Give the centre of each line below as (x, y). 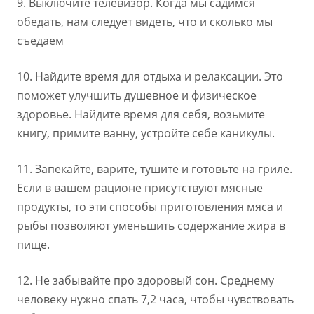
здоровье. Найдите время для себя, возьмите (141, 115)
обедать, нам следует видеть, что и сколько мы (145, 22)
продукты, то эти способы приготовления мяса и (150, 207)
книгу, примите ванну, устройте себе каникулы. (146, 134)
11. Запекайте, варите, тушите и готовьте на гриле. (155, 169)
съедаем (40, 41)
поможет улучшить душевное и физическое (137, 96)
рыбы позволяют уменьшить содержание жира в (151, 226)
